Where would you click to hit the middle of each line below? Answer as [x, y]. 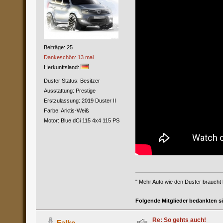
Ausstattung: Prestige [69, 91]
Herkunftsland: [62, 67]
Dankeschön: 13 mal [68, 57]
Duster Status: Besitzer [72, 81]
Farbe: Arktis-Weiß [66, 111]
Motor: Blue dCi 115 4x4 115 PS [81, 121]
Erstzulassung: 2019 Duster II [80, 101]
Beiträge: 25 [58, 48]
